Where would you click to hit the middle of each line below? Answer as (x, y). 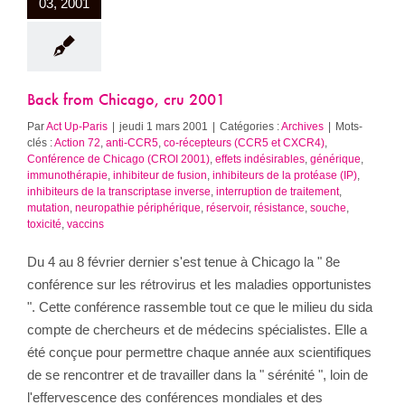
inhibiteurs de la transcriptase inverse (119, 192)
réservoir (227, 208)
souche (328, 208)
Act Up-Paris (77, 127)
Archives (302, 127)
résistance (279, 208)
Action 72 (77, 143)
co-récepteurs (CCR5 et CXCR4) (244, 143)
